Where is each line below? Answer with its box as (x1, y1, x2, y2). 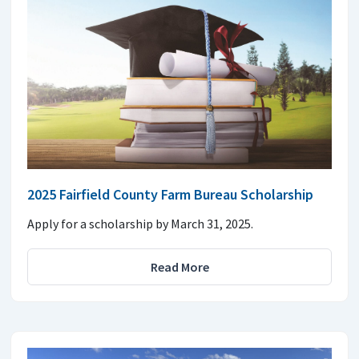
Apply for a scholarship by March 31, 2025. (27, 215, 253, 232)
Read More (150, 258, 209, 275)
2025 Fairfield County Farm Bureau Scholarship (27, 184, 313, 204)
